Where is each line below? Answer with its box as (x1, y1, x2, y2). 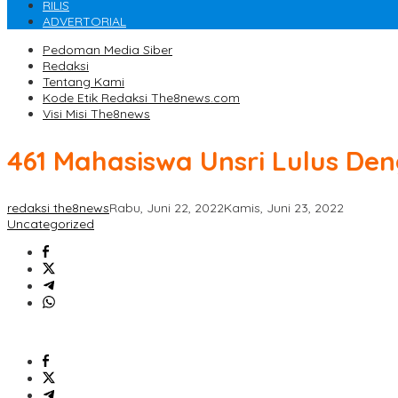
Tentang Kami (43, 74, 124, 91)
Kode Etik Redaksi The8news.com (43, 90, 240, 107)
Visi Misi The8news (43, 106, 150, 123)
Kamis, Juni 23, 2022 (224, 200, 344, 217)
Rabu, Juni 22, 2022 (109, 200, 224, 217)
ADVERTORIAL (43, 13, 126, 30)
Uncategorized (7, 216, 94, 233)
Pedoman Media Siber (43, 42, 172, 59)
